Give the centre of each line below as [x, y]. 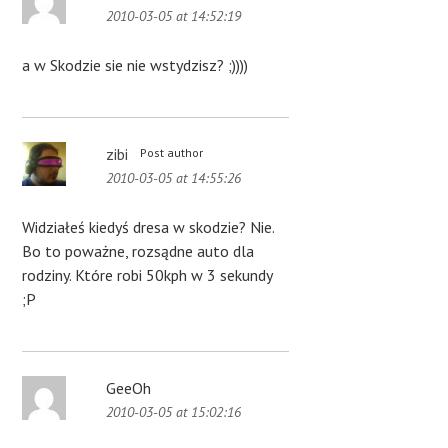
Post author [172, 153]
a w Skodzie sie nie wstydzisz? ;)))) [135, 65]
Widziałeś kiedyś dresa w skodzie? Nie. [148, 227]
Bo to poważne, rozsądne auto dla [138, 251]
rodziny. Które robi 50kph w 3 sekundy [147, 275]
